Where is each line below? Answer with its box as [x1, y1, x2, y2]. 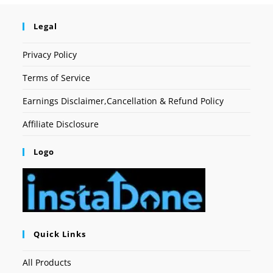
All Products [23, 256, 72, 268]
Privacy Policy [23, 48, 77, 60]
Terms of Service [23, 71, 91, 83]
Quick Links [34, 228, 87, 239]
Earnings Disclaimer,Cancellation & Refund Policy [23, 94, 224, 107]
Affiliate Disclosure [23, 118, 99, 130]
